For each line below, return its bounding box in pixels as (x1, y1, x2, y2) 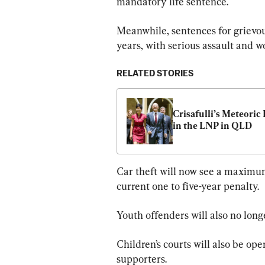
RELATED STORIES (117, 69, 193, 78)
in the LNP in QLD (173, 119, 252, 131)
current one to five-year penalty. (117, 179, 259, 192)
